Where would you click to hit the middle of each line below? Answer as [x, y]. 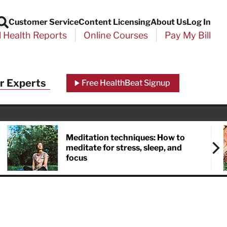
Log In [199, 22]
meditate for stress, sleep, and [124, 148]
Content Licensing [115, 22]
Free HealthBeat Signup [126, 83]
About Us [168, 22]
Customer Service [44, 22]
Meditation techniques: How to [126, 138]
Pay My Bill [188, 35]
